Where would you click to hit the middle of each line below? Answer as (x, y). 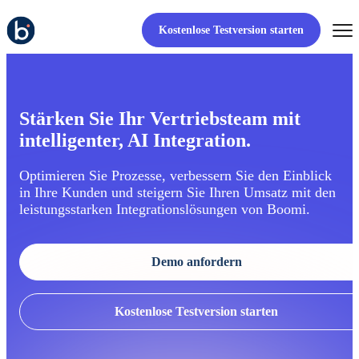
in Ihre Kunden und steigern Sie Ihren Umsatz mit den (177, 192)
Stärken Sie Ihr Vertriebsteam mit (160, 119)
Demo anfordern (196, 262)
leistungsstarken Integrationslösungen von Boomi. (165, 209)
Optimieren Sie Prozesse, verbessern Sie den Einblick (175, 175)
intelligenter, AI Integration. (135, 141)
